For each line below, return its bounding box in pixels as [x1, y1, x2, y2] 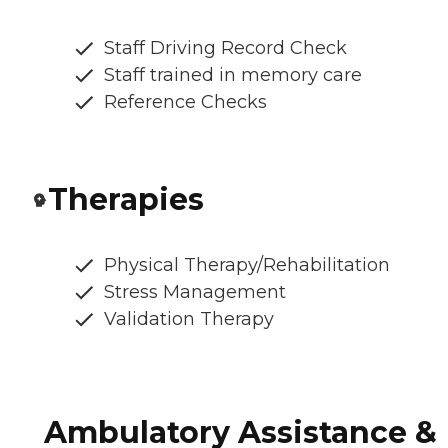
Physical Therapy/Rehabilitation [104, 254, 390, 277]
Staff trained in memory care [104, 64, 362, 87]
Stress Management [104, 281, 286, 304]
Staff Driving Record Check [104, 37, 347, 60]
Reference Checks [104, 91, 267, 114]
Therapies [48, 181, 204, 219]
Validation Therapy [104, 308, 274, 331]
